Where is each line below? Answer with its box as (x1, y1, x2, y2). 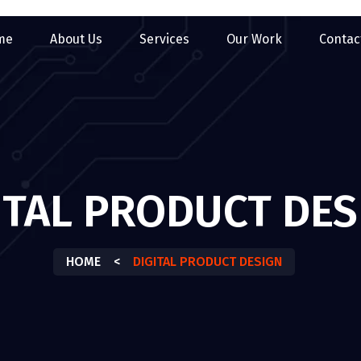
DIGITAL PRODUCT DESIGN (133, 254, 282, 269)
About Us (50, 31, 102, 47)
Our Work (226, 31, 282, 47)
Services (139, 31, 189, 47)
